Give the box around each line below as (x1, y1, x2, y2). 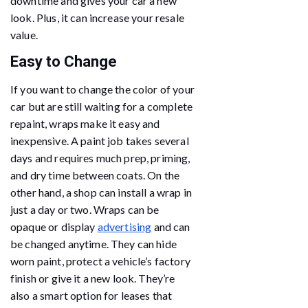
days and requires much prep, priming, (10, 151, 190, 164)
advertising (97, 219, 152, 233)
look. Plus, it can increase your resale (10, 10, 184, 24)
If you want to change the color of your (10, 82, 195, 96)
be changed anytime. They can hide (10, 236, 177, 250)
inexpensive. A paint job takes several (10, 133, 189, 147)
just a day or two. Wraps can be (10, 202, 159, 216)
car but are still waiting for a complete (10, 99, 192, 113)
